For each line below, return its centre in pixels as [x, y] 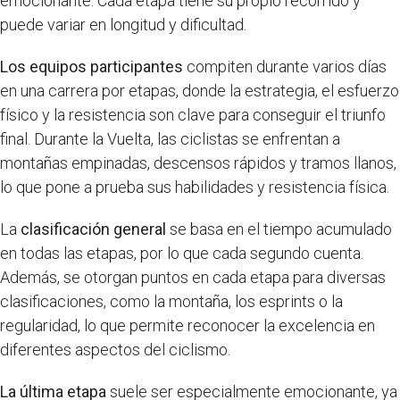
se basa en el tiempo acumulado [279, 229]
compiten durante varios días [285, 67]
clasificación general [93, 229]
